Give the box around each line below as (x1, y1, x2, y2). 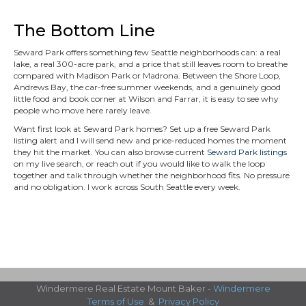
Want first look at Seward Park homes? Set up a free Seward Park (14, 124, 270, 134)
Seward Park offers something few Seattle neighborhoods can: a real (14, 47, 281, 57)
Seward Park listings (207, 147, 287, 157)
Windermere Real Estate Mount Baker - (36, 283, 213, 294)
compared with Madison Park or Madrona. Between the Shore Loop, (14, 70, 281, 81)
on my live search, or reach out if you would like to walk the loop (14, 158, 265, 169)
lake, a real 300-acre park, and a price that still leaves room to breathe (14, 59, 288, 69)
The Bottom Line (14, 20, 155, 40)
